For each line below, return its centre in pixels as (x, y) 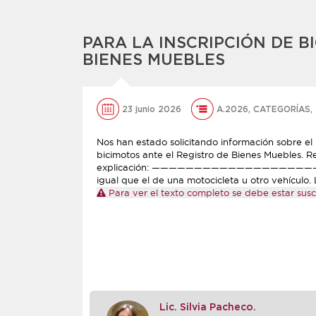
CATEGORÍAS (282, 109)
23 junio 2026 (152, 109)
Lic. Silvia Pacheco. (208, 308)
